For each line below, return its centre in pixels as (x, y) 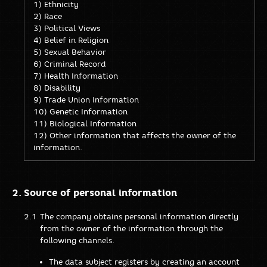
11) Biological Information (85, 123)
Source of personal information (100, 193)
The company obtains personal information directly (139, 216)
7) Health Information (76, 75)
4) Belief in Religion (71, 40)
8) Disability (57, 87)
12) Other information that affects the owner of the (135, 135)
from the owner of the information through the (131, 228)
